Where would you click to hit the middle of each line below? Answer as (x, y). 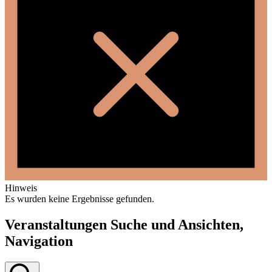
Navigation (39, 241)
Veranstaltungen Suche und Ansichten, (124, 225)
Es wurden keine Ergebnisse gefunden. (80, 199)
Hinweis (21, 188)
